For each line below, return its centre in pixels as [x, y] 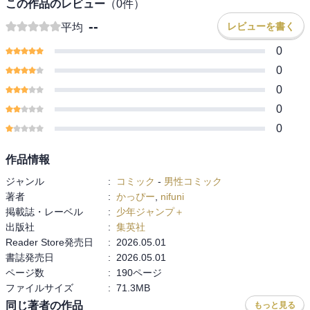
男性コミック [193, 182]
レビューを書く [261, 27]
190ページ [139, 273]
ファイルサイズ [39, 288]
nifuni [172, 197]
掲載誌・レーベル [44, 212]
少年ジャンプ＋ [150, 212]
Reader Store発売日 [49, 243]
